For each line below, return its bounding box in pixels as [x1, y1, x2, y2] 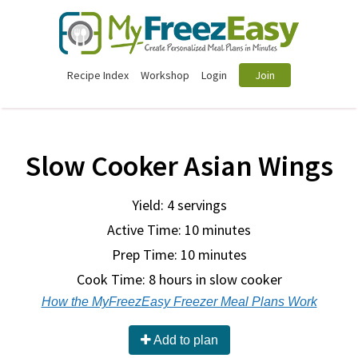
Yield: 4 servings [131, 196, 227, 214]
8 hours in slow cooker [148, 270, 282, 288]
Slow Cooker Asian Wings [25, 148, 333, 184]
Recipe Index [67, 68, 129, 82]
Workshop [141, 68, 189, 82]
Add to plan [150, 333, 218, 347]
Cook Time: [76, 270, 149, 288]
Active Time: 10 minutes [107, 221, 251, 239]
